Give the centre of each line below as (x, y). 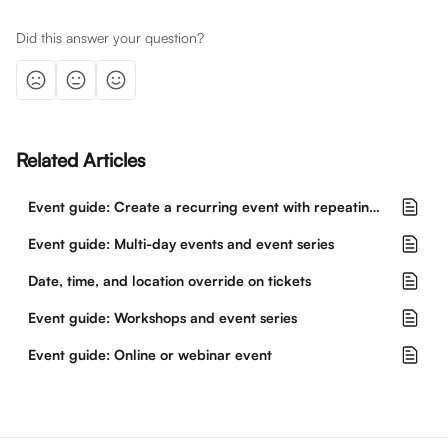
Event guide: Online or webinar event (150, 354)
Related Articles (81, 160)
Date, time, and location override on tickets (169, 280)
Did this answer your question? (110, 37)
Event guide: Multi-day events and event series (181, 243)
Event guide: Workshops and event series (162, 317)
